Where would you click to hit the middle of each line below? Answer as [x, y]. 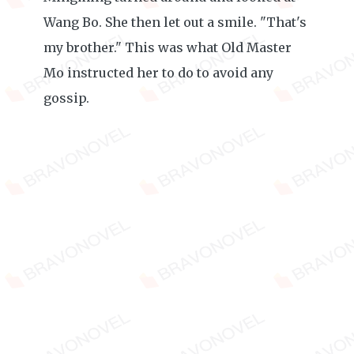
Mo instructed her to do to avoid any [158, 73]
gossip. [66, 98]
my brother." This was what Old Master [168, 47]
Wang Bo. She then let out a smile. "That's [175, 22]
